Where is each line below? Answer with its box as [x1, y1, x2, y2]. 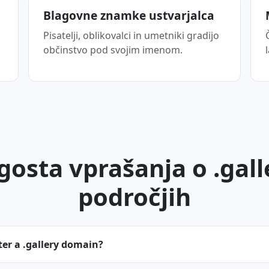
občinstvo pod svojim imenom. [43, 43, 183, 56]
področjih [78, 180, 191, 213]
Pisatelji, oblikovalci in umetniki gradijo [43, 29, 219, 42]
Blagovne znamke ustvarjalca [43, 7, 214, 23]
